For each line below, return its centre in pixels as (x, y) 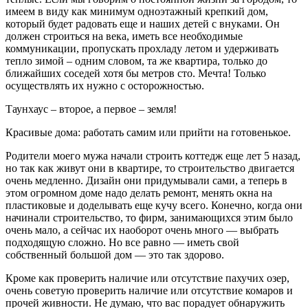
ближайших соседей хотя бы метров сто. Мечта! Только (136, 73)
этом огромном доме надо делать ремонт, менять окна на (139, 192)
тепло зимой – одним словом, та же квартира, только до (136, 60)
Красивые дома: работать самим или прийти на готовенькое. (148, 132)
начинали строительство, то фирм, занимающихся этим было (149, 217)
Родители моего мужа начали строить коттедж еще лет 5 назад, (153, 155)
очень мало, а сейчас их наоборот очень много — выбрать (142, 230)
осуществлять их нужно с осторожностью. (105, 85)
